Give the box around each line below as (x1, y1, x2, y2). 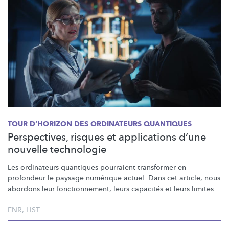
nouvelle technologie (8, 143, 106, 157)
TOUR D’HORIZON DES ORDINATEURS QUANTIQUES (8, 119, 192, 129)
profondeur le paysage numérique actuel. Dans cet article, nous (8, 173, 220, 184)
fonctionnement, (57, 184, 111, 194)
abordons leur (8, 184, 57, 194)
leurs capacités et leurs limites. (111, 184, 216, 194)
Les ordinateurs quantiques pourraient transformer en (8, 163, 186, 173)
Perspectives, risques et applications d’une (8, 130, 206, 145)
